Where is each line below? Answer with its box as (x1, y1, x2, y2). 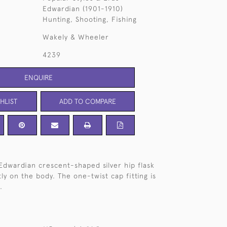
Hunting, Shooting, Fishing (42, 15, 137, 23)
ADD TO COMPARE (59, 97, 116, 105)
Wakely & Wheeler (42, 33, 109, 41)
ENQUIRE (24, 73, 53, 82)
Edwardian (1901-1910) (42, 5, 123, 13)
